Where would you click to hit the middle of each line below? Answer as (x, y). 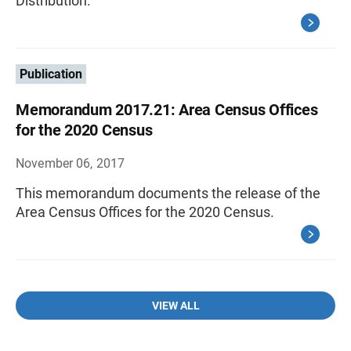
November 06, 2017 (71, 163)
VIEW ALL (175, 306)
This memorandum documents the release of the (168, 193)
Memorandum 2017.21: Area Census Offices (167, 110)
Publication (51, 74)
